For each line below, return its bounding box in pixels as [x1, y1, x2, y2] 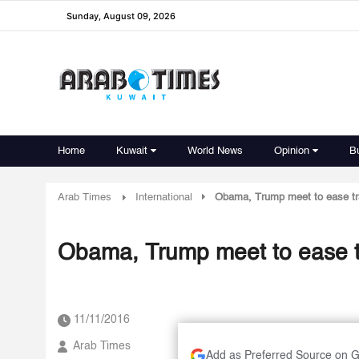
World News [188, 146, 243, 156]
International [135, 192, 192, 203]
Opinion [274, 146, 309, 156]
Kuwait [116, 146, 147, 156]
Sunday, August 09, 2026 [67, 10, 175, 22]
